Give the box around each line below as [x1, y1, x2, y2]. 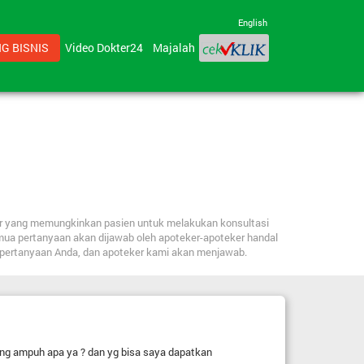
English [237, 16, 267, 28]
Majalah [152, 40, 195, 56]
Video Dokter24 [64, 40, 148, 56]
